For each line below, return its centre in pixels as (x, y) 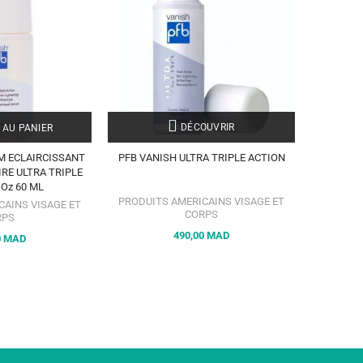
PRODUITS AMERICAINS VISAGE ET (201, 201)
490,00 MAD (201, 235)
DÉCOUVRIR (206, 127)
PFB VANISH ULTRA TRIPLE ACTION (201, 158)
